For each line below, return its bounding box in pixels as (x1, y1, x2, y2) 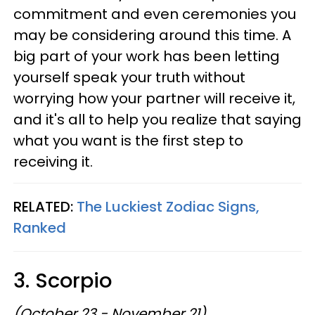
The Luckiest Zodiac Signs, (73, 197, 259, 217)
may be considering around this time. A (13, 25, 291, 45)
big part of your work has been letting (13, 46, 280, 66)
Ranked (13, 218, 66, 238)
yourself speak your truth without (13, 67, 245, 87)
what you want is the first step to (13, 131, 243, 150)
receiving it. (13, 152, 93, 172)
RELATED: (13, 197, 73, 217)
